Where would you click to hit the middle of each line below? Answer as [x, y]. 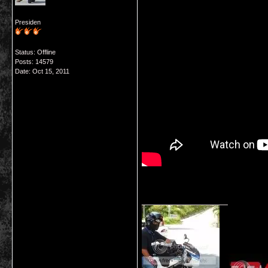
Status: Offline [35, 52]
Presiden [28, 22]
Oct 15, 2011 [51, 71]
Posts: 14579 [34, 62]
